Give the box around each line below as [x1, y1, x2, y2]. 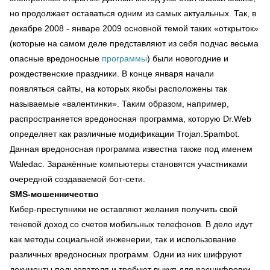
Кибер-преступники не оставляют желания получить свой [10, 204, 237, 214]
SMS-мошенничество [10, 189, 99, 199]
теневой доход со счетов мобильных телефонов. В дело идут [10, 219, 253, 229]
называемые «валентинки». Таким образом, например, [10, 99, 229, 108]
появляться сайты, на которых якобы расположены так [10, 84, 227, 93]
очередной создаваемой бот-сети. [10, 174, 145, 184]
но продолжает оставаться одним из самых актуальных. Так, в [10, 8, 256, 18]
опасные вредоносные [10, 54, 102, 63]
